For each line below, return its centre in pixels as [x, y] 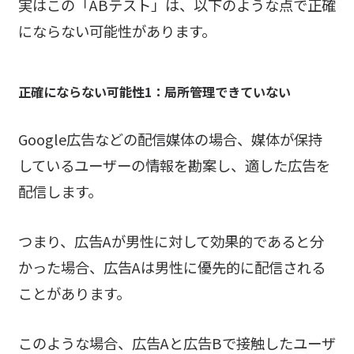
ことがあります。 [74, 294]
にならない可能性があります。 [117, 31]
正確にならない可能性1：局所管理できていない [154, 92]
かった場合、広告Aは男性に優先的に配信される [171, 267]
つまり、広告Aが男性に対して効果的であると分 [171, 241]
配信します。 [60, 192]
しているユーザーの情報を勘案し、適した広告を [174, 166]
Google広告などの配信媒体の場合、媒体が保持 [170, 139]
